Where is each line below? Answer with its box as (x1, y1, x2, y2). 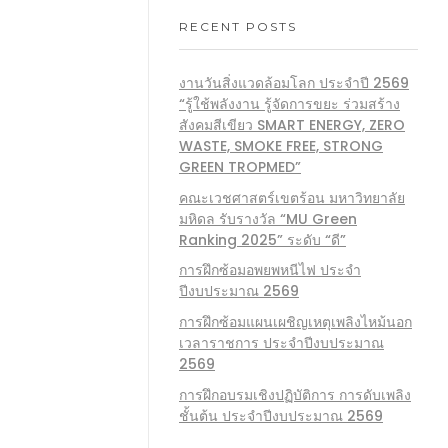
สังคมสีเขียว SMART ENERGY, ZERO (179, 114, 405, 135)
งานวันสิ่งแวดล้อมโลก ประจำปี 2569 (179, 72, 409, 93)
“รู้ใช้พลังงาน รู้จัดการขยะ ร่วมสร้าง (179, 93, 400, 114)
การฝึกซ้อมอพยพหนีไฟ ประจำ (179, 260, 361, 281)
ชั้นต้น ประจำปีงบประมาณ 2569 (179, 405, 383, 426)
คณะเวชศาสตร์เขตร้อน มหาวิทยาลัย (179, 187, 405, 208)
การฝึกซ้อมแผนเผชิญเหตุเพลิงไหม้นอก (179, 312, 412, 333)
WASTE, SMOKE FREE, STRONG (179, 135, 383, 156)
